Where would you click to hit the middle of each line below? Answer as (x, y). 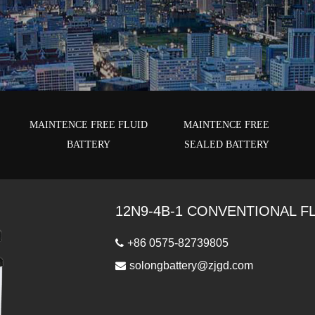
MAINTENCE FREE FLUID (89, 125)
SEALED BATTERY (226, 144)
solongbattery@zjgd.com (191, 265)
